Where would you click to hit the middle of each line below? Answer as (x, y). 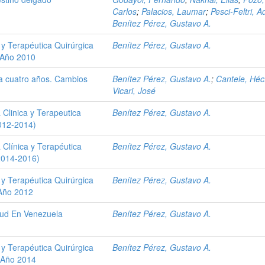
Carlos (125, 11)
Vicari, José (134, 91)
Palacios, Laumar (174, 11)
